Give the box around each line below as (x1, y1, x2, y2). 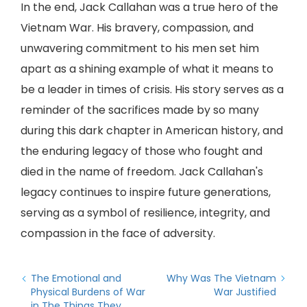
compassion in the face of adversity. (21, 225, 215, 241)
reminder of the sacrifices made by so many (21, 102, 259, 118)
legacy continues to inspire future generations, (21, 184, 271, 200)
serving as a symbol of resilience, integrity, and (21, 205, 270, 221)
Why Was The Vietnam (167, 271, 276, 285)
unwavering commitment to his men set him (21, 40, 259, 56)
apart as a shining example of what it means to (21, 61, 273, 77)
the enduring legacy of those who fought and (21, 143, 262, 159)
